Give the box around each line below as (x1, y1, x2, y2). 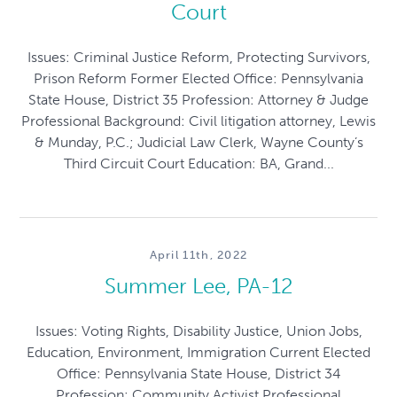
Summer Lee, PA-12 (104, 273, 293, 299)
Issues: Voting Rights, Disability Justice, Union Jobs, (35, 323, 362, 339)
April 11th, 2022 (149, 248, 248, 262)
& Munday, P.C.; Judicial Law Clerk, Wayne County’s (34, 134, 363, 152)
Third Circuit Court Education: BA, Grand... (63, 155, 334, 173)
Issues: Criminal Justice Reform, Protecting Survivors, (27, 49, 370, 66)
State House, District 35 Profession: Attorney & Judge (28, 91, 369, 109)
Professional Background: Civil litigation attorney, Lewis (21, 113, 376, 130)
